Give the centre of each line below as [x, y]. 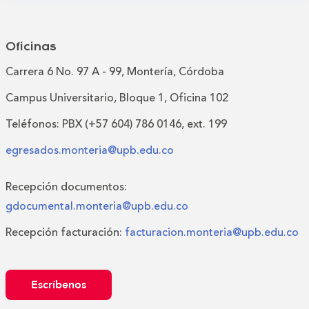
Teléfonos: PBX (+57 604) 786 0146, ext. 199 [116, 124]
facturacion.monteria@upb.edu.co [212, 232]
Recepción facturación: [65, 232]
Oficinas [31, 47]
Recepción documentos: [66, 187]
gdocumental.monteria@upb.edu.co [97, 206]
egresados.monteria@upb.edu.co [90, 150]
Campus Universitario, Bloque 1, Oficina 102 [117, 98]
